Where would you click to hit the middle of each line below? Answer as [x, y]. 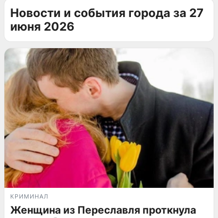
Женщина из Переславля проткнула [103, 210]
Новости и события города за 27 [107, 13]
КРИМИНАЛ [29, 196]
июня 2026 [42, 27]
